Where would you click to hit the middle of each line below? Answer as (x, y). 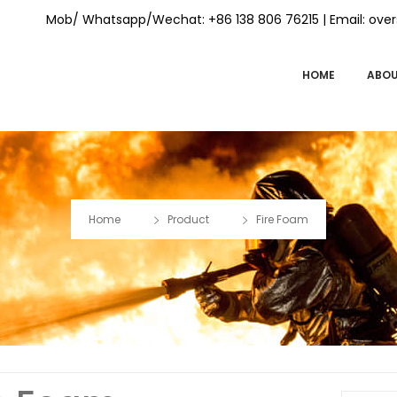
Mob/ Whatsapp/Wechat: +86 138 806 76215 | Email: (207, 19)
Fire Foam (282, 219)
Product (188, 219)
